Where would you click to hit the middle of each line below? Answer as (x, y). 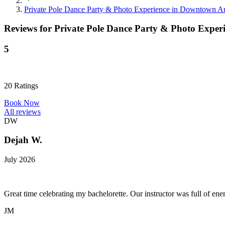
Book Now (22, 102)
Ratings (25, 85)
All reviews (22, 111)
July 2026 (20, 160)
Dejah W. (23, 140)
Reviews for (29, 29)
